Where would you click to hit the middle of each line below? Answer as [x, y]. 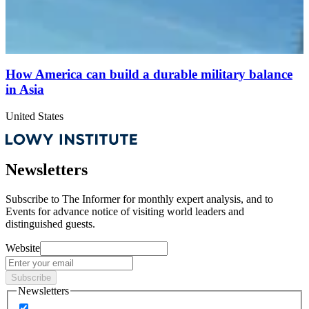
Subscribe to [32, 199]
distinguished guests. [50, 224]
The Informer [91, 199]
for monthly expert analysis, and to [198, 199]
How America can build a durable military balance [149, 74]
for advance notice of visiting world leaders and [140, 212]
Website [23, 248]
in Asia [25, 89]
